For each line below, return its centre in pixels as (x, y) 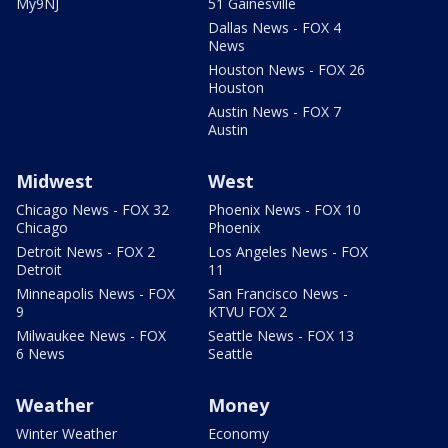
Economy (238, 433)
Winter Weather (66, 433)
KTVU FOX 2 (247, 311)
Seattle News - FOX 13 (281, 335)
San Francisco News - (278, 293)
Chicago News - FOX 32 (92, 209)
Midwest (54, 180)
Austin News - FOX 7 (274, 111)
